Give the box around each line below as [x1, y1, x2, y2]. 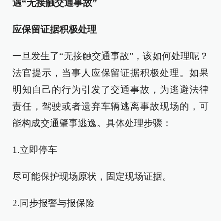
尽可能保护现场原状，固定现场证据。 [12, 171, 172, 182]
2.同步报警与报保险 [12, 197, 95, 208]
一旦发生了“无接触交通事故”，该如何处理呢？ [12, 50, 209, 61]
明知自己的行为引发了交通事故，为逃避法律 [12, 84, 209, 95]
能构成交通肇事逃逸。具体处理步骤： [12, 117, 172, 128]
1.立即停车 [12, 144, 57, 155]
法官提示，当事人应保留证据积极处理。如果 [12, 67, 209, 78]
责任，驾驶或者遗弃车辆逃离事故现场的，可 [12, 101, 209, 111]
